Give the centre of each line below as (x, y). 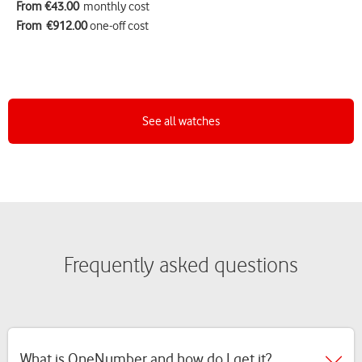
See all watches (181, 122)
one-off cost (118, 26)
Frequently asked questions (181, 265)
